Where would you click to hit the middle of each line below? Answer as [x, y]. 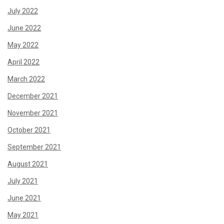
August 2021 [28, 164]
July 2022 [23, 11]
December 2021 [33, 96]
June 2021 [24, 198]
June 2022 [24, 28]
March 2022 [26, 79]
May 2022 [23, 45]
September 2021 [34, 147]
